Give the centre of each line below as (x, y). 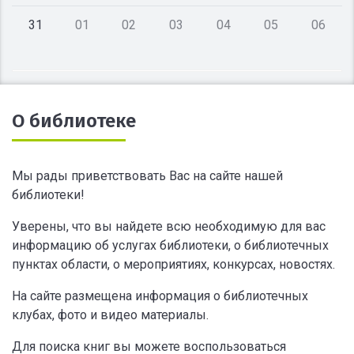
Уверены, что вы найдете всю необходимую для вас (169, 226)
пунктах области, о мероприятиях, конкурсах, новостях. (173, 264)
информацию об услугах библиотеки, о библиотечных (170, 245)
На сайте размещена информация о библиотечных (160, 296)
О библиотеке (74, 121)
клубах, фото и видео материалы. (110, 314)
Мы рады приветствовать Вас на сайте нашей (147, 175)
